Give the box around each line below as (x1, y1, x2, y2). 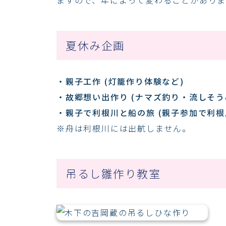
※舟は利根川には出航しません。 (56, 122, 191, 134)
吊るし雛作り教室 (66, 165, 160, 181)
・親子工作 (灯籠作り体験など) (56, 75, 184, 87)
